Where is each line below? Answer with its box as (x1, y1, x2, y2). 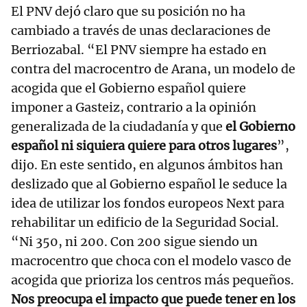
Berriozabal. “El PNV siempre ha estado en (11, 42, 267, 58)
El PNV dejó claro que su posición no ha (11, 3, 245, 20)
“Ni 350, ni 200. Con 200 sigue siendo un (11, 234, 258, 250)
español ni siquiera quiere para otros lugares (11, 138, 277, 154)
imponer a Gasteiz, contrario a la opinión (11, 99, 256, 116)
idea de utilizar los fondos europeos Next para (11, 195, 284, 212)
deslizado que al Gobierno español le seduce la (11, 176, 287, 193)
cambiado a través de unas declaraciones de (11, 23, 271, 39)
